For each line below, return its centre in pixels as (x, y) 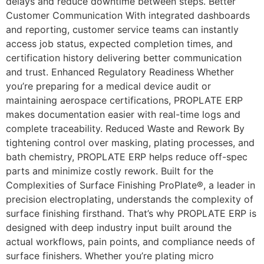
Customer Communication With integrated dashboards (128, 16)
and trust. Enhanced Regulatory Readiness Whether (120, 72)
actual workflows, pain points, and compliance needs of (131, 242)
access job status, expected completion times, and (119, 44)
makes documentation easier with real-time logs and (123, 115)
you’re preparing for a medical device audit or (108, 86)
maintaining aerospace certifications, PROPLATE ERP (124, 100)
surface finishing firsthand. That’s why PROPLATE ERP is (131, 214)
